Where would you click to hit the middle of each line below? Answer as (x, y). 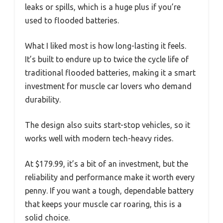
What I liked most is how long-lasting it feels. (106, 46)
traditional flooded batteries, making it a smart (110, 73)
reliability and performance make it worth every (110, 177)
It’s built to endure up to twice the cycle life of (107, 59)
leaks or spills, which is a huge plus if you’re (103, 7)
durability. (43, 100)
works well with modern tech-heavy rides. (99, 139)
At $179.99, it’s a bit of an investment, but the (107, 164)
